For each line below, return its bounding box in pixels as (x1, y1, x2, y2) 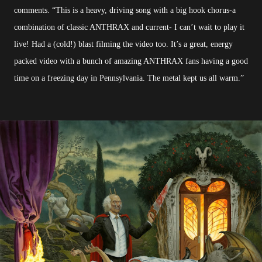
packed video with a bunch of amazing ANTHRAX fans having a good (14, 57, 248, 66)
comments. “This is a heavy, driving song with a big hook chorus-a (14, 6, 236, 15)
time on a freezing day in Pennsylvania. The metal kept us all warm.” (14, 74, 244, 83)
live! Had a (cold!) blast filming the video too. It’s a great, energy (14, 40, 233, 49)
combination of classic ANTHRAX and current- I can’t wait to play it (14, 23, 244, 32)
